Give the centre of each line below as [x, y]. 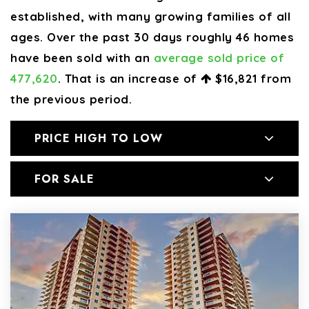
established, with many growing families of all [150, 16]
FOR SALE [64, 179]
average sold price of [219, 58]
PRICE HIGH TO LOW [99, 138]
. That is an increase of [129, 78]
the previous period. [71, 99]
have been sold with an [82, 58]
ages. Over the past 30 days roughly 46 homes [152, 37]
